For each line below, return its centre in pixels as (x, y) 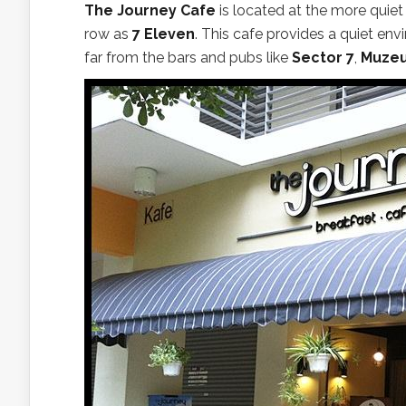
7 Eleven (164, 34)
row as (108, 34)
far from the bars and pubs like (188, 58)
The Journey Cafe (150, 10)
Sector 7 (323, 58)
